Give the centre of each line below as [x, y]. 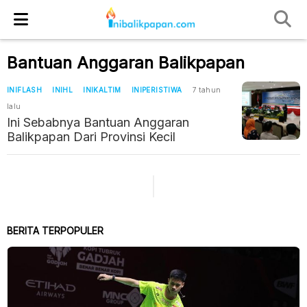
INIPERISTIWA [157, 90]
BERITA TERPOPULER [55, 231]
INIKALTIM [102, 90]
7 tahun [207, 90]
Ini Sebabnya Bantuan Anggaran [98, 122]
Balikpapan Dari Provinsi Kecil [91, 137]
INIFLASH [25, 90]
